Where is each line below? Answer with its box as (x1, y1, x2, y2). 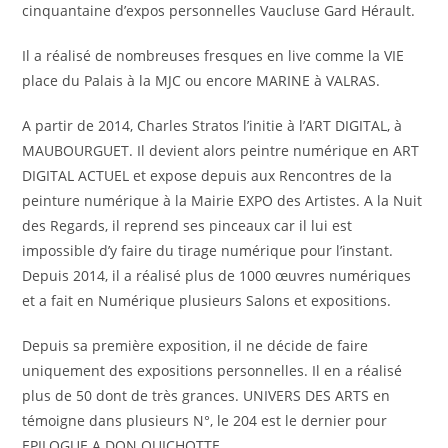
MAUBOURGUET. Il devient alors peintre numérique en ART (22, 141, 420, 160)
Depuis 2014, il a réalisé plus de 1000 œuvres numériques (22, 266, 412, 285)
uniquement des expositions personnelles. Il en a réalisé (22, 361, 403, 380)
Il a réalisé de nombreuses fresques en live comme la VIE (22, 46, 405, 65)
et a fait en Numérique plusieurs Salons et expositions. (22, 291, 392, 310)
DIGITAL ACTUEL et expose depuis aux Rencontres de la (22, 166, 393, 185)
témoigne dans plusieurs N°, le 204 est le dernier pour (22, 411, 388, 430)
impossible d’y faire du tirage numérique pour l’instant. (22, 241, 394, 260)
